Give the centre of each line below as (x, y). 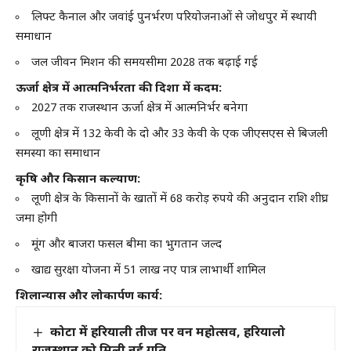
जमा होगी (36, 219)
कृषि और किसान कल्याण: (78, 179)
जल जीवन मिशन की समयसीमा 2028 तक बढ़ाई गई (145, 63)
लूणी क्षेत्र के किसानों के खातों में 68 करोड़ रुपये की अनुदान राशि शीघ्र (180, 199)
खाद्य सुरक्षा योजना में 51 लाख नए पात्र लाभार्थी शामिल (148, 270)
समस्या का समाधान (58, 154)
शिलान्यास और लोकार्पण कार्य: (89, 296)
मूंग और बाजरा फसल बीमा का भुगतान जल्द (127, 244)
